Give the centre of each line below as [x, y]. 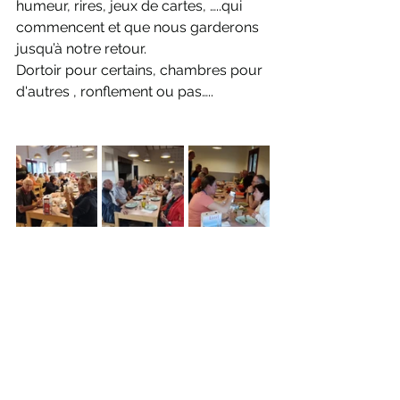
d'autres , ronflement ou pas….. [115, 92]
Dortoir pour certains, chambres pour [141, 71]
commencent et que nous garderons [139, 28]
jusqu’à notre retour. [81, 49]
